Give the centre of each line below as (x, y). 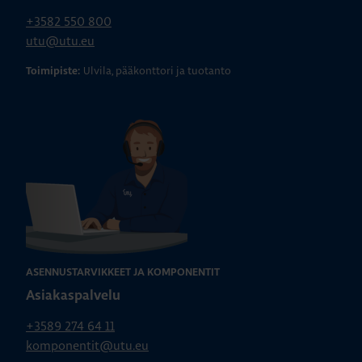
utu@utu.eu (60, 41)
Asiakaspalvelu (73, 296)
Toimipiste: (53, 72)
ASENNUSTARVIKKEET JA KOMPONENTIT (123, 273)
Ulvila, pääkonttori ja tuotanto (157, 71)
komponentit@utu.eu (87, 346)
